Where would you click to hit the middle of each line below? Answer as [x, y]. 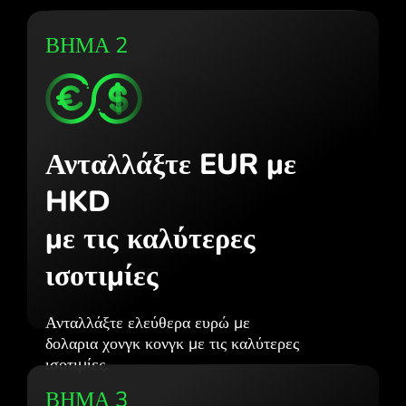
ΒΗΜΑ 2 [87, 45]
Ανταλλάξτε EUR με [171, 164]
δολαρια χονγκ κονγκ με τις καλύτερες [172, 343]
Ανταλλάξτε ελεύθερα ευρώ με [148, 322]
